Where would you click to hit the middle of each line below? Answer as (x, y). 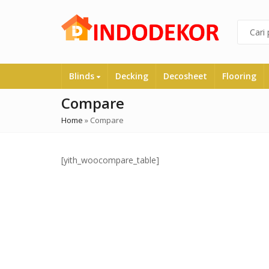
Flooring (239, 76)
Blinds (83, 76)
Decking (132, 76)
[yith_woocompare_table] (110, 160)
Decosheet (185, 76)
